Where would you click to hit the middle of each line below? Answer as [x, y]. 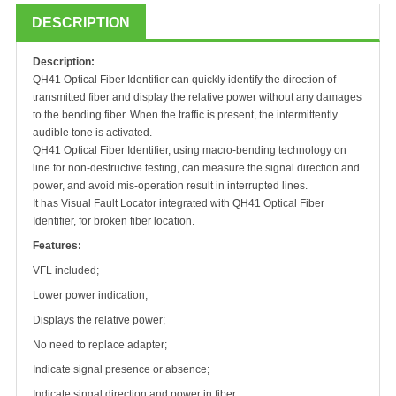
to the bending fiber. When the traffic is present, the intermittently [185, 115]
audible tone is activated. [92, 133]
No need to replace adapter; [100, 345]
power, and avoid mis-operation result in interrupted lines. [170, 186]
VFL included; [66, 271]
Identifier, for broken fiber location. [114, 221]
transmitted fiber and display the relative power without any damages [197, 98]
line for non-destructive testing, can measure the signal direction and [196, 168]
